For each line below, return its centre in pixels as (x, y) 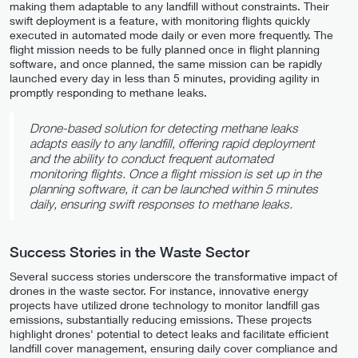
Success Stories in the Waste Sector (129, 252)
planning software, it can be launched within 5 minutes (174, 188)
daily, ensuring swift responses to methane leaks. (161, 203)
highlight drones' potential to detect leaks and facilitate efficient (169, 333)
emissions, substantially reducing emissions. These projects (161, 319)
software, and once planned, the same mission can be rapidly (166, 63)
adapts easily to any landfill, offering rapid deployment (172, 143)
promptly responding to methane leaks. (108, 92)
